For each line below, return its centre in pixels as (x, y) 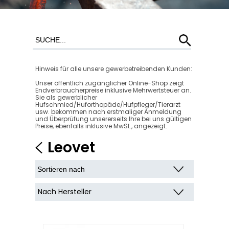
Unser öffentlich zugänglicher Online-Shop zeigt (110, 83)
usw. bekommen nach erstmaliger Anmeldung (108, 112)
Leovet (71, 147)
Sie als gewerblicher (66, 97)
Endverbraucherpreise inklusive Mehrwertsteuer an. (113, 90)
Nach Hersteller (65, 192)
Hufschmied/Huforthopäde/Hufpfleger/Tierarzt (108, 105)
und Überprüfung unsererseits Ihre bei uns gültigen (113, 119)
